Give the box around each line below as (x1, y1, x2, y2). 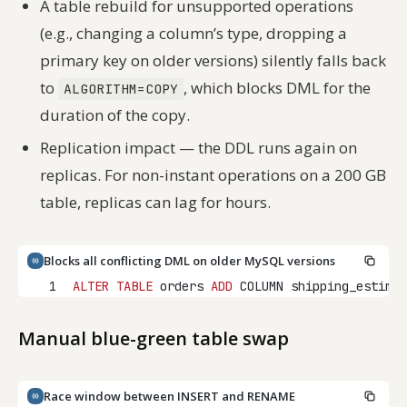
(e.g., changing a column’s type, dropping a (40, 23, 347, 45)
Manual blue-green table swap (18, 325, 289, 351)
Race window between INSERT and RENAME (44, 387, 295, 404)
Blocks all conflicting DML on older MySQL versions (44, 252, 335, 269)
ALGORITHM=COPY (63, 80, 178, 98)
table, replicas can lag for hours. (40, 191, 271, 213)
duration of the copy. (40, 104, 190, 126)
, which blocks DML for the (183, 77, 371, 99)
